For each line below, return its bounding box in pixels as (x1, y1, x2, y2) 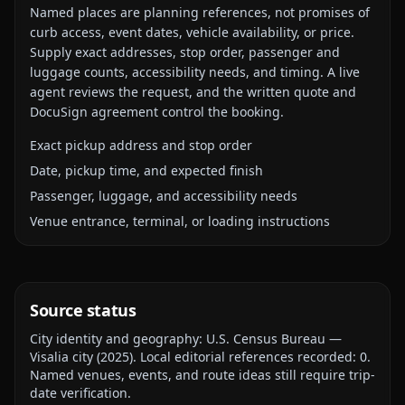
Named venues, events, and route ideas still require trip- (30, 366, 375, 383)
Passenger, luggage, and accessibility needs (30, 187, 297, 204)
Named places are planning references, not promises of (30, 4, 370, 21)
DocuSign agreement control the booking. (30, 103, 284, 120)
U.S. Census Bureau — (206, 330, 342, 347)
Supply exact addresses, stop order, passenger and (30, 43, 340, 61)
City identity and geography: (30, 330, 206, 347)
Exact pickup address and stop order (30, 137, 252, 154)
